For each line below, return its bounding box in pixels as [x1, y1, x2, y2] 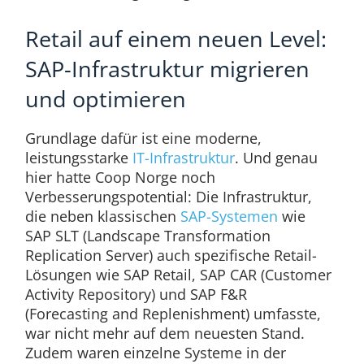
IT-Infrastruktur [132, 148, 235, 168]
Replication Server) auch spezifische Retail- [24, 245, 317, 266]
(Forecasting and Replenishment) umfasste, [24, 304, 321, 324]
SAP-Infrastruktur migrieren [24, 54, 310, 84]
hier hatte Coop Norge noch [24, 167, 215, 188]
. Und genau [234, 148, 318, 168]
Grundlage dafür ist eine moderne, [24, 128, 262, 149]
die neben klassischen [24, 206, 180, 227]
